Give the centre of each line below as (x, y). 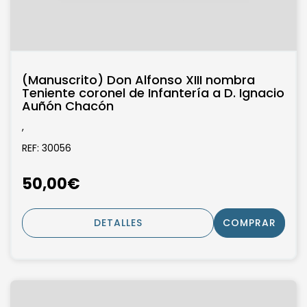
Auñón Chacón (68, 106)
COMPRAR (249, 222)
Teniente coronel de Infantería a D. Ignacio (153, 93)
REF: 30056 (47, 148)
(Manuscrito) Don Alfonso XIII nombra (138, 80)
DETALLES (118, 222)
